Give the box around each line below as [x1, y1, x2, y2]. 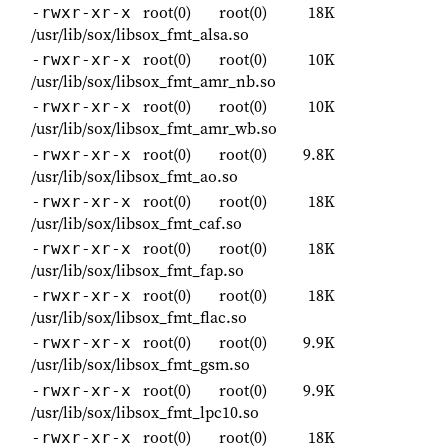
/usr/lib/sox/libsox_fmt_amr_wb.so [31, 117, 277, 140]
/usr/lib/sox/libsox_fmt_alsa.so [31, 23, 249, 46]
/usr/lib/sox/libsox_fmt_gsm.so [31, 353, 250, 376]
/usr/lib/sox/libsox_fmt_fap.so [31, 258, 244, 281]
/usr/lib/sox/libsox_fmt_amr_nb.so [31, 70, 276, 93]
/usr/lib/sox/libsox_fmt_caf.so [31, 211, 242, 234]
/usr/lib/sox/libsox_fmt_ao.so [31, 164, 238, 187]
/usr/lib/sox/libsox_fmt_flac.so [31, 306, 247, 329]
